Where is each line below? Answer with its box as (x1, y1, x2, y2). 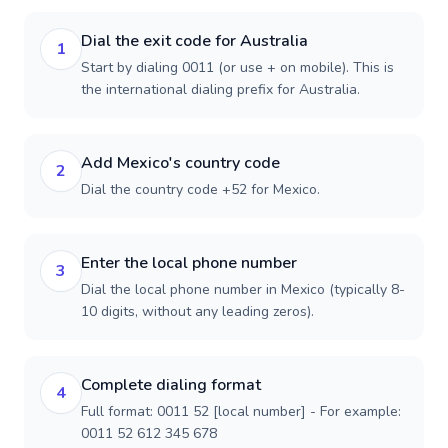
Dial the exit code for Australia (81, 30, 308, 52)
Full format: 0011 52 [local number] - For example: (81, 402, 401, 421)
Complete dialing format (81, 374, 261, 396)
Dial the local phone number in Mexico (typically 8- (81, 280, 405, 299)
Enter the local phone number (81, 252, 297, 274)
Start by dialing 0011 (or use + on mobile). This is (81, 58, 394, 77)
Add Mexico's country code (81, 152, 280, 174)
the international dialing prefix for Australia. (81, 80, 360, 99)
